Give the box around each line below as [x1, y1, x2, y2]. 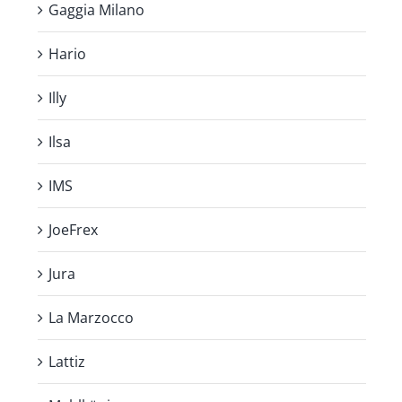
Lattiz [48, 351, 85, 371]
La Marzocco [48, 307, 134, 328]
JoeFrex [48, 219, 98, 240]
